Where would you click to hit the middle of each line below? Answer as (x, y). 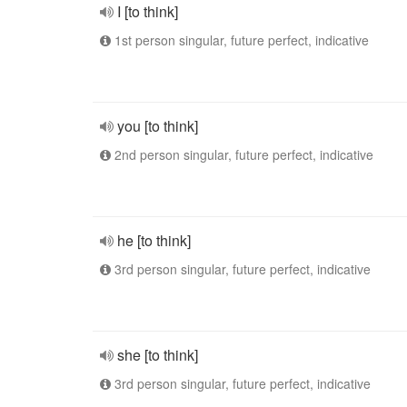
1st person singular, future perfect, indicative (240, 40)
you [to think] (158, 126)
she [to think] (158, 355)
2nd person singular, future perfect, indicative (242, 154)
